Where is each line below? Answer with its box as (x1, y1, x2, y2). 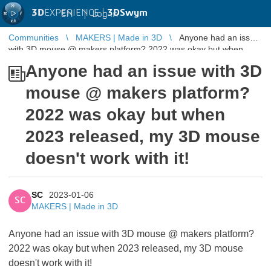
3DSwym (107, 8, 148, 18)
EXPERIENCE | (44, 8, 107, 18)
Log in (92, 8, 118, 19)
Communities (8, 33, 59, 42)
